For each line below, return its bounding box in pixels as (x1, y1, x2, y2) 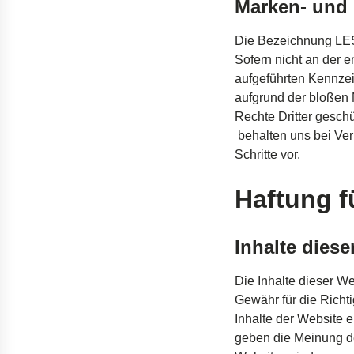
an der (302, 53, 344, 66)
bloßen (309, 91, 348, 104)
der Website (273, 312, 346, 326)
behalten (238, 129, 287, 142)
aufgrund (235, 91, 284, 104)
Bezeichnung (258, 34, 332, 47)
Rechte (235, 110, 278, 123)
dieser (299, 274, 333, 288)
